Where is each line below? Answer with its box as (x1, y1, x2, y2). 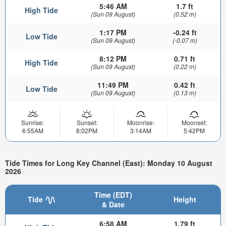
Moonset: (181, 118, 207, 127)
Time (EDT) (94, 189, 132, 200)
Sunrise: (21, 118, 44, 127)
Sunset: (76, 118, 97, 127)
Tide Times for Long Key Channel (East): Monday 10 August (5, 158, 212, 168)
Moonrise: (127, 118, 154, 127)
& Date (101, 199, 125, 209)
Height (173, 194, 196, 204)
